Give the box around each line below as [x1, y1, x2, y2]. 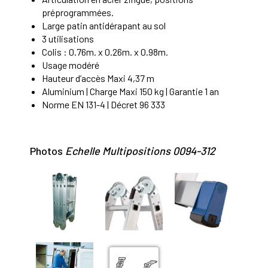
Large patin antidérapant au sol [42, 19, 166, 31]
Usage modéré [42, 59, 99, 71]
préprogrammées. [42, 6, 114, 18]
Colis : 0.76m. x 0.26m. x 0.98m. [42, 45, 168, 57]
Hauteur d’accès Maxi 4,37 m [42, 72, 154, 84]
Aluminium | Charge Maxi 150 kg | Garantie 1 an [42, 85, 219, 97]
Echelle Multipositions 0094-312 [65, 144, 215, 157]
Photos [30, 144, 65, 157]
